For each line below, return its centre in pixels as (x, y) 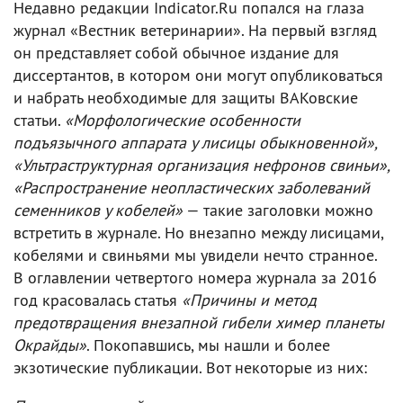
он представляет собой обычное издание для (176, 52)
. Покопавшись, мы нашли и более (208, 345)
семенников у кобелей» (98, 210)
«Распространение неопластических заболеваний (192, 187)
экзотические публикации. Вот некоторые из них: (190, 367)
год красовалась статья (98, 300)
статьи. (39, 120)
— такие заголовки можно (278, 210)
